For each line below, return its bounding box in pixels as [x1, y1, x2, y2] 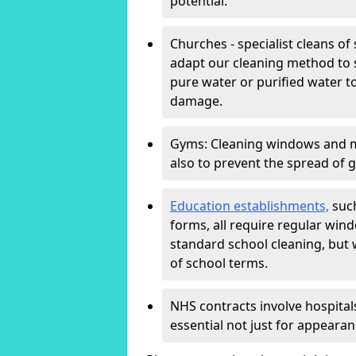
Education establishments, [170, 197, 329, 215]
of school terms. [170, 254, 268, 272]
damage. [170, 92, 222, 110]
